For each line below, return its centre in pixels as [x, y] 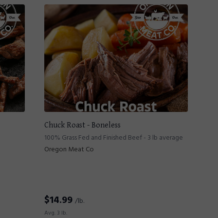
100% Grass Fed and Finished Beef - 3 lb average [114, 138]
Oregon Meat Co [69, 150]
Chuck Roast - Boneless [82, 125]
